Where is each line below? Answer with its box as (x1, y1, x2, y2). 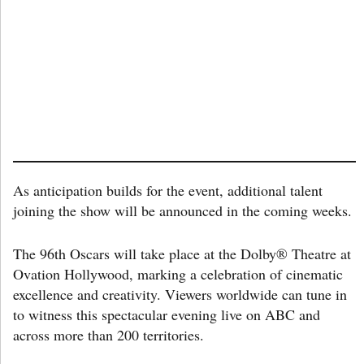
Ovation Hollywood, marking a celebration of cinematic (13, 264, 343, 284)
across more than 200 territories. (13, 325, 204, 345)
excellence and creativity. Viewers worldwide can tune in (13, 284, 347, 305)
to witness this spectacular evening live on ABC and (13, 305, 320, 325)
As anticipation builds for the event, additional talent (13, 180, 323, 201)
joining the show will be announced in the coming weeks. (13, 201, 352, 221)
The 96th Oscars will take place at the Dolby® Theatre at (13, 244, 351, 264)
